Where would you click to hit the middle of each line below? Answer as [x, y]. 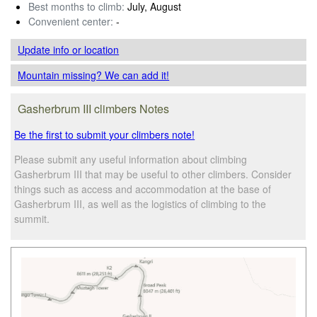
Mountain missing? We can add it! [94, 75]
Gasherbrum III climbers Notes [94, 108]
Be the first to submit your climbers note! [105, 134]
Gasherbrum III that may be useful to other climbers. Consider [153, 174]
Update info [45, 49]
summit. [32, 218]
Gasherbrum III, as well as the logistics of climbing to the [140, 203]
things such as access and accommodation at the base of [143, 189]
